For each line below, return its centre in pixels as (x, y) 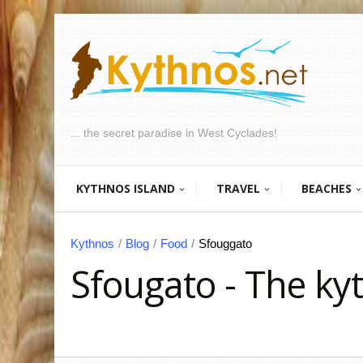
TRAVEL (238, 189)
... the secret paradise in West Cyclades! (174, 133)
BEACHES (327, 189)
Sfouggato (225, 244)
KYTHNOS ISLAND (126, 189)
